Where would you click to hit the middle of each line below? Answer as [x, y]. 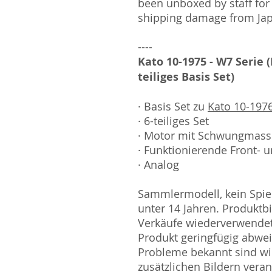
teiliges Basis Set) [186, 77]
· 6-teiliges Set [173, 121]
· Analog [158, 165]
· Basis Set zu [173, 106]
